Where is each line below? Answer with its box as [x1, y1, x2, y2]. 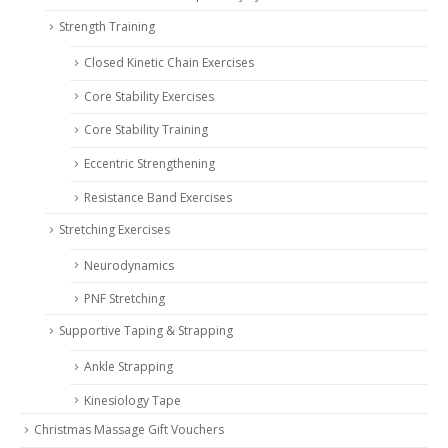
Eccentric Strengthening [84, 155, 215, 173]
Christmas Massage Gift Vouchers [34, 421, 224, 439]
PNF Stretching [84, 290, 165, 308]
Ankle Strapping [84, 357, 173, 375]
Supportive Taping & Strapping [59, 322, 233, 340]
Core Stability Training [84, 121, 208, 139]
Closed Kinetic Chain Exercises [84, 53, 254, 71]
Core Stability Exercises [84, 87, 214, 105]
